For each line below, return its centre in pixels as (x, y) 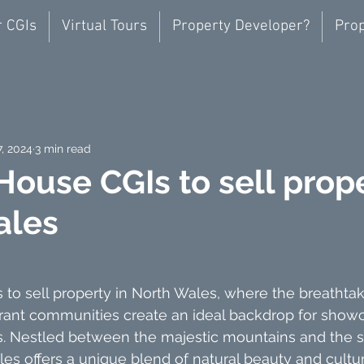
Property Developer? (240, 26)
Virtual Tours (104, 26)
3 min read (63, 148)
